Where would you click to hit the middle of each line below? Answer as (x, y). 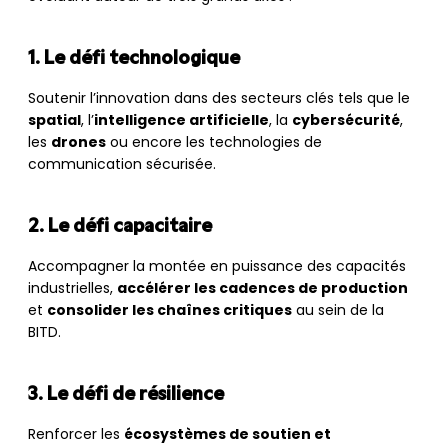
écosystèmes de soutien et (227, 435)
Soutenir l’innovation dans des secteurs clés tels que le (219, 99)
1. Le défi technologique (134, 59)
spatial (54, 121)
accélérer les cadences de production (262, 289)
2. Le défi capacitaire (120, 227)
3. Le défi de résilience (126, 395)
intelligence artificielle (181, 121)
